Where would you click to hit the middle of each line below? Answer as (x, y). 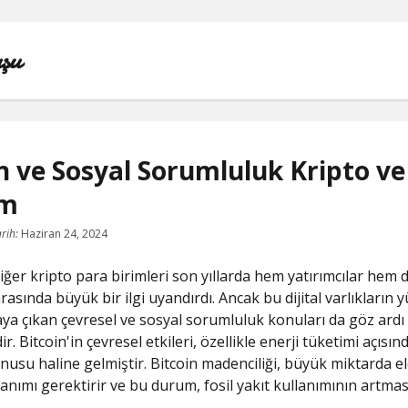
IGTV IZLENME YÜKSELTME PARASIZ (204, 197)
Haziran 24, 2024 (64, 234)
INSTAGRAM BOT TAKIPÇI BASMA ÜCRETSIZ (204, 284)
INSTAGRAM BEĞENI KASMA (204, 240)
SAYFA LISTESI (204, 372)
